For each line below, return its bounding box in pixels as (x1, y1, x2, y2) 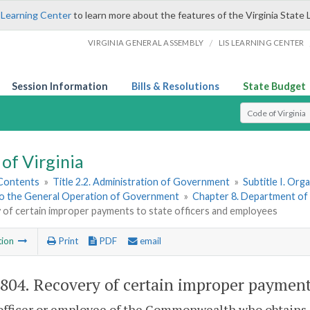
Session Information (12, 80, 108, 92)
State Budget (243, 80, 306, 92)
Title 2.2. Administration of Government (53, 176, 230, 188)
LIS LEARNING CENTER (218, 38, 304, 47)
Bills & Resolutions (131, 80, 219, 92)
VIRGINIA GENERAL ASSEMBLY (88, 38, 204, 47)
